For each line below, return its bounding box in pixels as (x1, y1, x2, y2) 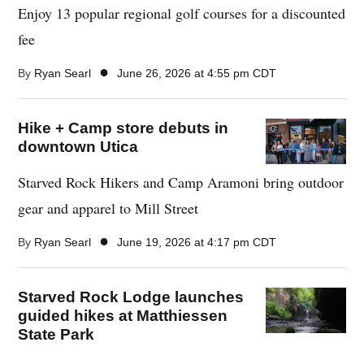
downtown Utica (18, 138, 139, 155)
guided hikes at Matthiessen (18, 307, 228, 324)
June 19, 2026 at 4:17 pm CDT (117, 236, 277, 249)
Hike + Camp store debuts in (18, 119, 229, 136)
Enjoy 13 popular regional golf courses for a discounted (18, 3, 346, 23)
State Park (18, 326, 95, 343)
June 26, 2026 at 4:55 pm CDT (117, 67, 277, 80)
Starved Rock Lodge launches (18, 288, 245, 305)
